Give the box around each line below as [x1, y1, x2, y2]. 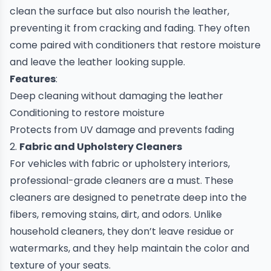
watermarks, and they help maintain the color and [10, 241, 249, 255]
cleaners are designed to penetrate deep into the [10, 191, 247, 204]
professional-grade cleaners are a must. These [10, 174, 233, 188]
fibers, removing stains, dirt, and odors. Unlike [10, 207, 222, 221]
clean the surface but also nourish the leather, [10, 4, 229, 18]
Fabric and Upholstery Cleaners [19, 140, 182, 154]
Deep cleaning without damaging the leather [10, 89, 223, 103]
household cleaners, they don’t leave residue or [10, 224, 234, 238]
